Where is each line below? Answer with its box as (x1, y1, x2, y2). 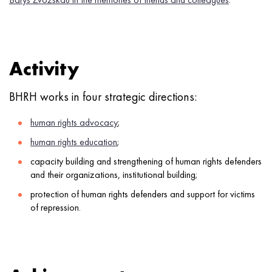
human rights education (30, 135, 117, 148)
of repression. (30, 201, 81, 214)
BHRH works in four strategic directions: (9, 89, 197, 104)
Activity (9, 56, 79, 81)
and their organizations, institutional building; (30, 168, 198, 181)
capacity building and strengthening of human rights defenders (30, 155, 262, 168)
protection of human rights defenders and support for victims (30, 188, 255, 200)
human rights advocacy (30, 116, 118, 129)
